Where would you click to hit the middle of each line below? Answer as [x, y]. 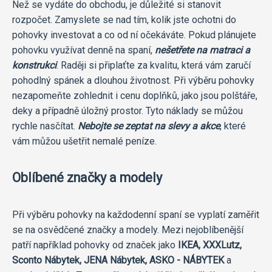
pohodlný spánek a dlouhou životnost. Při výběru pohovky [133, 80]
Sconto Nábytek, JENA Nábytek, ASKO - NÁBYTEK [118, 260]
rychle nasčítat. [45, 126]
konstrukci [34, 65]
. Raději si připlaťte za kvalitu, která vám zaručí [154, 65]
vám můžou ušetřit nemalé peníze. [84, 141]
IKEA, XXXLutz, [210, 245]
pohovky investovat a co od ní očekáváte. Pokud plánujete [134, 35]
